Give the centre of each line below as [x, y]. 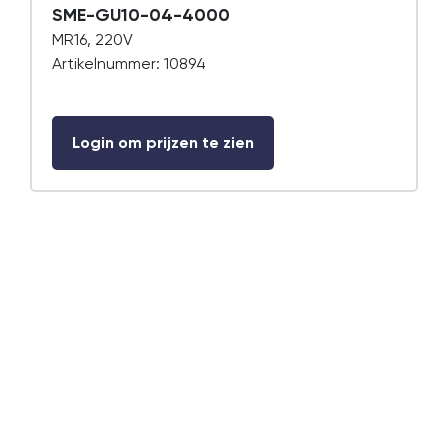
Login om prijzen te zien [163, 142]
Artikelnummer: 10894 [129, 63]
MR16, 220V [92, 39]
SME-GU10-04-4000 [141, 15]
